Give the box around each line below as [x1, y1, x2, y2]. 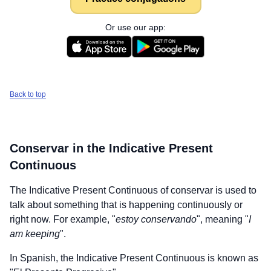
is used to [213, 185, 256, 195]
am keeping [10, 229, 60, 239]
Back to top [10, 90, 46, 99]
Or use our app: [105, 22, 166, 32]
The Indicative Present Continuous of [10, 185, 171, 195]
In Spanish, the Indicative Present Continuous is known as [10, 253, 258, 263]
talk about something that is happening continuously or [10, 200, 243, 210]
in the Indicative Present [69, 142, 213, 155]
